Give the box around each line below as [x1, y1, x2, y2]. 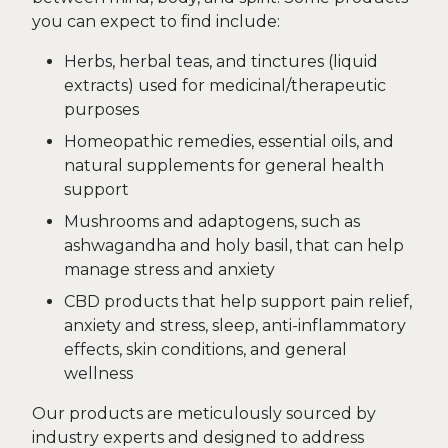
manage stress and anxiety [64, 260, 275, 279]
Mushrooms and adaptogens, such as [64, 212, 360, 231]
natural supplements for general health [64, 156, 384, 175]
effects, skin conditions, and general [64, 340, 347, 359]
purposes [64, 100, 139, 119]
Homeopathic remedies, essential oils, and [64, 132, 394, 151]
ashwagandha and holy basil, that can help [64, 236, 404, 255]
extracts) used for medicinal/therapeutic [64, 76, 386, 95]
